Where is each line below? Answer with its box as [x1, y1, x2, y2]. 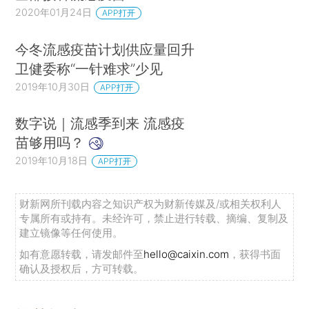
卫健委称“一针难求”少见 [15, 59, 163, 77]
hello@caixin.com [143, 248, 230, 261]
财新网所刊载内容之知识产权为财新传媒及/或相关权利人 [19, 197, 282, 211]
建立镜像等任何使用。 [19, 226, 123, 240]
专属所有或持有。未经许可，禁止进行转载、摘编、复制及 [19, 212, 289, 226]
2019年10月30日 [15, 80, 90, 92]
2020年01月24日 [15, 6, 92, 19]
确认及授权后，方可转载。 [19, 262, 144, 276]
